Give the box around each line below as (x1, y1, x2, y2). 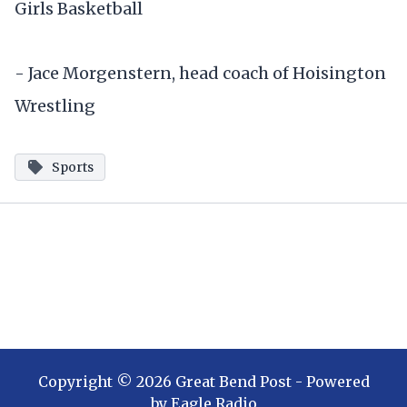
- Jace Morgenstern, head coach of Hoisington (15, 63, 386, 84)
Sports (52, 158, 94, 175)
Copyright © (37, 372, 136, 391)
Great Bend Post (174, 372, 292, 391)
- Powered (291, 372, 370, 391)
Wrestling (15, 95, 95, 117)
